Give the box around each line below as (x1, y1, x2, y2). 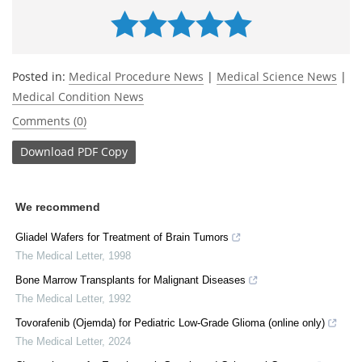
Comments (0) (12, 112, 86, 128)
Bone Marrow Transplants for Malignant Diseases (15, 273, 246, 286)
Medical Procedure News (69, 68, 204, 84)
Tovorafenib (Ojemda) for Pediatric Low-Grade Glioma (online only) (15, 316, 325, 329)
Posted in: (12, 68, 69, 84)
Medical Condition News (12, 88, 144, 104)
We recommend (15, 200, 100, 213)
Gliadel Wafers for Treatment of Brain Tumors (15, 230, 229, 243)
